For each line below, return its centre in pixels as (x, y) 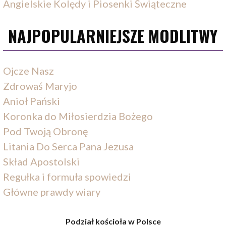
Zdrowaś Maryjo (40, 86)
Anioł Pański (32, 101)
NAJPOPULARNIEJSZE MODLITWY (113, 36)
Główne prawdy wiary (52, 192)
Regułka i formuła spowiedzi (67, 177)
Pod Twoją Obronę (46, 131)
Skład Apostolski (42, 162)
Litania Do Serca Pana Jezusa (69, 147)
